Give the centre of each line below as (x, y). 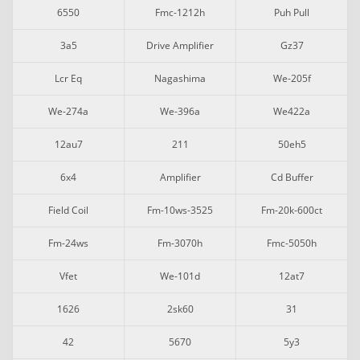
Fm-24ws (68, 243)
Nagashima (180, 78)
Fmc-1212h (180, 12)
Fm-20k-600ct (292, 210)
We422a (292, 111)
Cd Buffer (292, 177)
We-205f (292, 78)
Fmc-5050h (292, 243)
